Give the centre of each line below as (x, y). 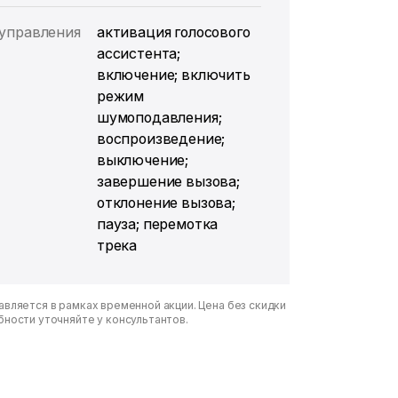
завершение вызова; (168, 181)
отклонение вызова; (166, 203)
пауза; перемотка (157, 224)
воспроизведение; (161, 139)
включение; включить (173, 75)
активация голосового (173, 32)
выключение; (143, 160)
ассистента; (139, 53)
